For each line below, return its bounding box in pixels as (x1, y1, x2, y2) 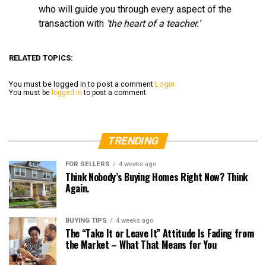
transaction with (39, 18, 106, 30)
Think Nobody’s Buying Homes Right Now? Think (65, 170, 248, 185)
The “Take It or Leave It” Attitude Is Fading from (65, 226, 254, 241)
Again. (65, 181, 90, 196)
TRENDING (106, 135, 160, 147)
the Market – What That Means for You (65, 237, 217, 252)
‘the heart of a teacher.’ (106, 18, 200, 30)
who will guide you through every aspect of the (39, 4, 232, 15)
